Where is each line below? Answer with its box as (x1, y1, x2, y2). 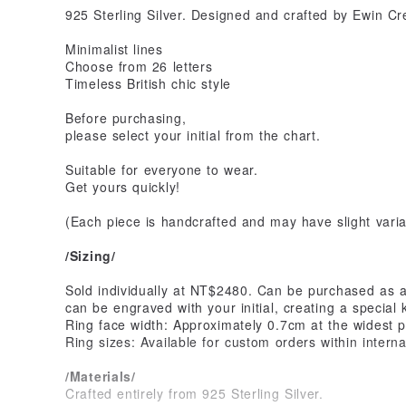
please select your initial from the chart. (65, 125, 321, 144)
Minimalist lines (65, 39, 163, 58)
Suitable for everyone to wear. (65, 159, 258, 179)
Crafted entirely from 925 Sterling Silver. (65, 383, 324, 402)
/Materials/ (65, 366, 136, 385)
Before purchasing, (65, 108, 187, 127)
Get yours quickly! (65, 177, 180, 196)
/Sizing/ (65, 246, 116, 265)
